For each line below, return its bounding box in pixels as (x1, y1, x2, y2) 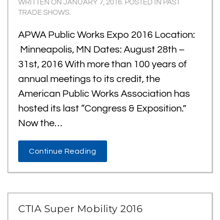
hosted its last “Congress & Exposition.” (18, 104, 186, 113)
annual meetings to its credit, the (18, 74, 160, 84)
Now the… (18, 118, 62, 128)
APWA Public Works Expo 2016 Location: (18, 30, 195, 40)
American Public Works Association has (18, 89, 190, 99)
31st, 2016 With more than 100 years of (18, 59, 187, 69)
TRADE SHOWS (18, 9, 69, 16)
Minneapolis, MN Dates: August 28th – (18, 45, 185, 55)
